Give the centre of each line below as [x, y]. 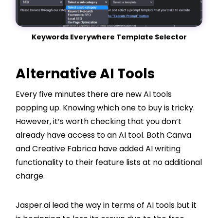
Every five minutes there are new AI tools [94, 94]
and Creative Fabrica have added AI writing [98, 148]
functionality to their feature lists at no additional [109, 162]
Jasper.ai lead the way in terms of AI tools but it [106, 205]
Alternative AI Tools [85, 73]
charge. [30, 176]
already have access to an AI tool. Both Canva [103, 135]
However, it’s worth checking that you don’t [99, 121]
